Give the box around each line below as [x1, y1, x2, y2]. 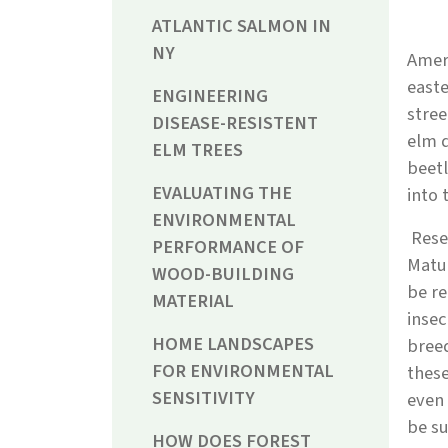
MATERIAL [152, 288, 234, 315]
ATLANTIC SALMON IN [152, 13, 331, 40]
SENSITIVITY [152, 385, 255, 412]
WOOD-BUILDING [152, 261, 294, 288]
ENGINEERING [152, 83, 268, 110]
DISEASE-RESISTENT [152, 110, 318, 137]
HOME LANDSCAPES [152, 331, 314, 358]
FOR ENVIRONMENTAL [152, 358, 334, 385]
